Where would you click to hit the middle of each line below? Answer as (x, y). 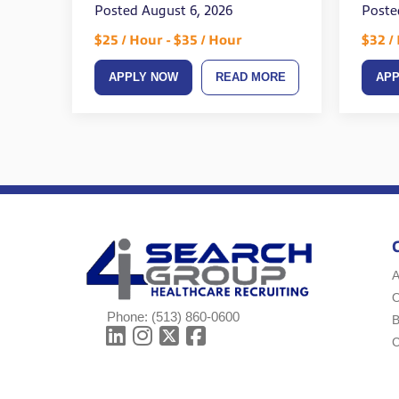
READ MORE (250, 77)
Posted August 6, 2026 (163, 11)
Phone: (129, 317)
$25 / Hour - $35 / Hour (168, 41)
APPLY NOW (143, 77)
